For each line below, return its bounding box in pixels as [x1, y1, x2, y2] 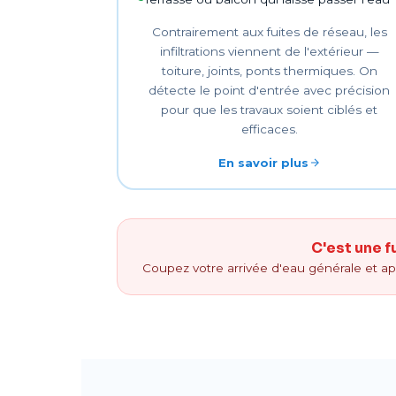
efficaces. [240, 121, 298, 136]
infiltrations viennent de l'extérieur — [159, 43, 379, 58]
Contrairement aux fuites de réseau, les [151, 24, 387, 39]
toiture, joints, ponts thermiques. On [161, 63, 377, 78]
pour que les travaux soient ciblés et [161, 102, 378, 117]
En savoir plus [217, 155, 308, 170]
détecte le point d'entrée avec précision [148, 82, 391, 97]
